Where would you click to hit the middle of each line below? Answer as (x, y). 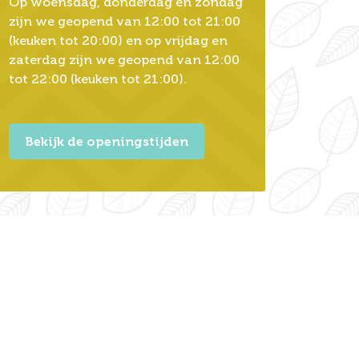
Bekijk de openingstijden (106, 141)
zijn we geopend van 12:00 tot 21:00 (124, 21)
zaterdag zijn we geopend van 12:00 (124, 59)
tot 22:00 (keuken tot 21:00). (97, 79)
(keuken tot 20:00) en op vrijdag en (118, 40)
